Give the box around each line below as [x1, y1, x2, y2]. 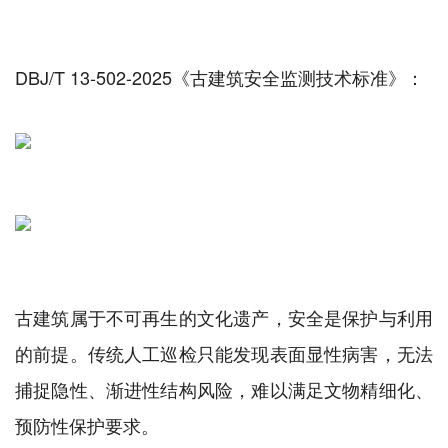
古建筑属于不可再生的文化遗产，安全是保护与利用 [15, 304, 433, 331]
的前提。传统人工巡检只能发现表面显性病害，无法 [15, 340, 433, 367]
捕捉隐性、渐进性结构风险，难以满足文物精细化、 [15, 376, 433, 403]
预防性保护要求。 [15, 412, 159, 439]
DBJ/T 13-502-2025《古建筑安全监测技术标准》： [15, 64, 424, 91]
